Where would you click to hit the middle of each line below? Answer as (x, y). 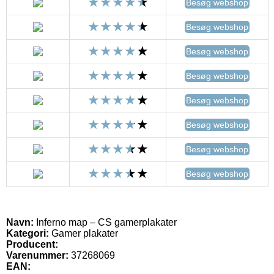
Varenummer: (37, 255)
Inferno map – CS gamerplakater (105, 222)
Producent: (32, 244)
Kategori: (28, 233)
